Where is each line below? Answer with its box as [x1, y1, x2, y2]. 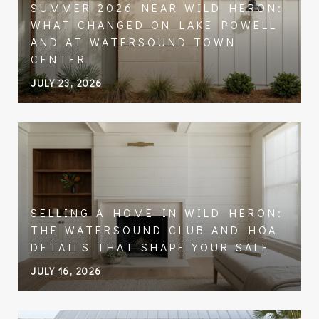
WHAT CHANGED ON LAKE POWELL [31, 16, 278, 32]
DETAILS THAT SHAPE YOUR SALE [31, 239, 271, 254]
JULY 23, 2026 [31, 75, 103, 90]
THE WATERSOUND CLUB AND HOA [31, 221, 278, 237]
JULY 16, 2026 [31, 263, 102, 278]
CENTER [31, 51, 87, 66]
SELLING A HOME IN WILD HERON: [31, 204, 283, 220]
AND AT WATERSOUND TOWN [31, 33, 236, 49]
